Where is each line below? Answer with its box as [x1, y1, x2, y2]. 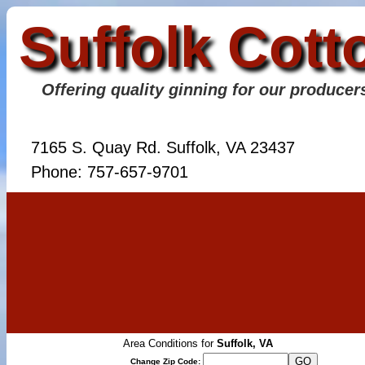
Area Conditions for [123, 337, 217, 350]
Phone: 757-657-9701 [31, 163, 188, 182]
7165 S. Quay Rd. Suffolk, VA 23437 [31, 139, 295, 157]
